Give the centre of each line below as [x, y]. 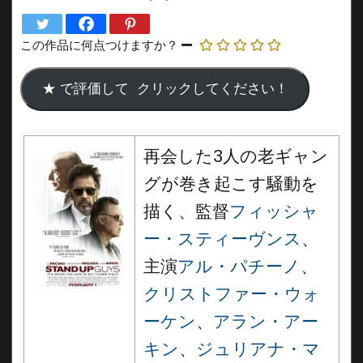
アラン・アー [266, 322]
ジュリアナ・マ [258, 349]
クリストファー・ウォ [232, 294]
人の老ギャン [275, 156]
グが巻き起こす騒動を [231, 184]
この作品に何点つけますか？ [99, 45]
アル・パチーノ [239, 267]
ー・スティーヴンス [222, 239]
